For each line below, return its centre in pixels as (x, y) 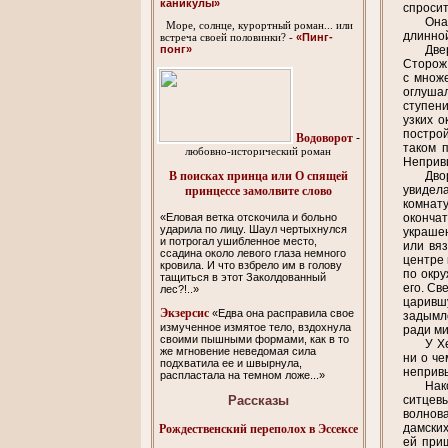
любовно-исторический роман (258, 152)
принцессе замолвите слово (258, 191)
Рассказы (258, 400)
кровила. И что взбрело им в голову (251, 265)
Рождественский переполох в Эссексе (258, 428)
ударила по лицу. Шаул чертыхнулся (254, 229)
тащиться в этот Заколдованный (243, 277)
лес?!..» (180, 289)
